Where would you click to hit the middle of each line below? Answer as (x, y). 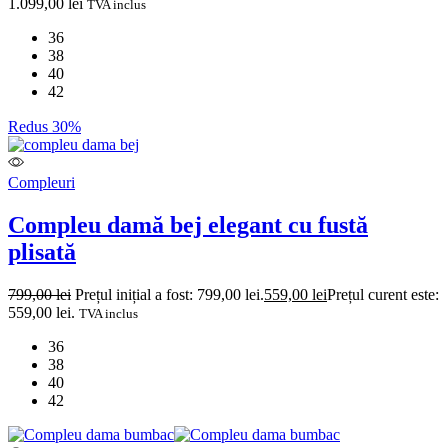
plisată (42, 251)
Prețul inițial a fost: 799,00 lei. (169, 294)
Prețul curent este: (383, 294)
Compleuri (41, 183)
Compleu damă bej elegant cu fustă (188, 224)
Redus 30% (44, 127)
